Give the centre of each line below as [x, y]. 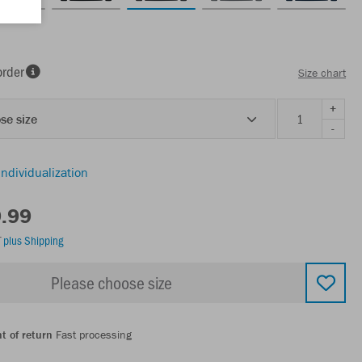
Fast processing [92, 334]
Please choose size [112, 282]
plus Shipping [33, 240]
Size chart [322, 73]
